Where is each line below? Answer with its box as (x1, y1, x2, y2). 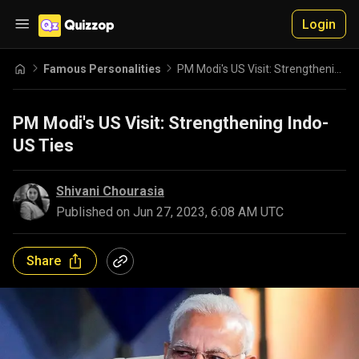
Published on (56, 204, 133, 220)
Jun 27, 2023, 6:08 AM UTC (133, 204, 284, 220)
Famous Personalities (43, 62, 161, 75)
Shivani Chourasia (56, 184, 164, 199)
